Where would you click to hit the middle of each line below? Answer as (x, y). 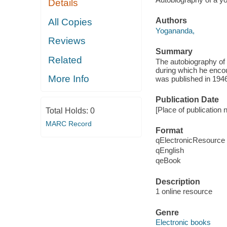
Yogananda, (175, 30)
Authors (171, 21)
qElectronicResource (190, 140)
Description (178, 181)
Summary (174, 52)
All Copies (70, 22)
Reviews (67, 41)
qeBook (168, 161)
